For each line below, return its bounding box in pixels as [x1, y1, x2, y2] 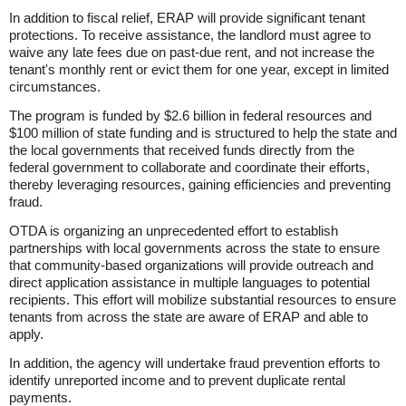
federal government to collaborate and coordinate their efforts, [9, 159, 370, 175]
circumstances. [9, 79, 101, 94]
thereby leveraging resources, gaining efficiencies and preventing [9, 177, 391, 192]
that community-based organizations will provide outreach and [9, 257, 373, 273]
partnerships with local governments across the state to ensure [9, 240, 380, 256]
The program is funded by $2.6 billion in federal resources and [9, 108, 372, 123]
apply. [9, 326, 43, 342]
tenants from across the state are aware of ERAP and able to [9, 309, 368, 324]
